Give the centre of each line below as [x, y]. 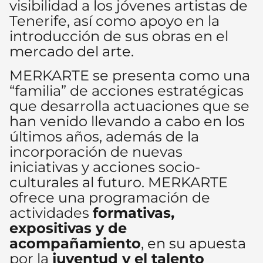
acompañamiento [75, 243]
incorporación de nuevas [96, 151]
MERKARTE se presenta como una [130, 75]
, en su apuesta [193, 243]
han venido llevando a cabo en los [127, 121]
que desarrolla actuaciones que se [129, 106]
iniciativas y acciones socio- [105, 167]
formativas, [134, 213]
